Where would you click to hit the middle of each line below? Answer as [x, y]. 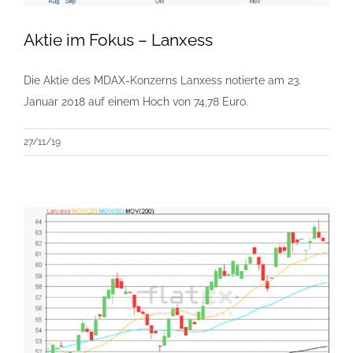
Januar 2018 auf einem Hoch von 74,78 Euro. [136, 101]
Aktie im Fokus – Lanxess [118, 39]
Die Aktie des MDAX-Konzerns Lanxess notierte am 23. [162, 80]
